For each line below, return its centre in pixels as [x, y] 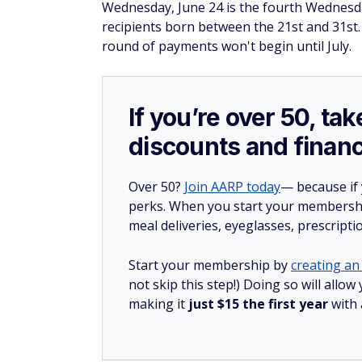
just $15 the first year [260, 304]
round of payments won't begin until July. [227, 46]
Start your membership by [210, 265]
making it [158, 304]
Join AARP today [232, 187]
